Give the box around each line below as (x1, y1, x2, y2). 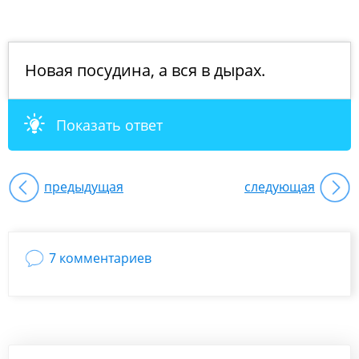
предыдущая (44, 178, 123, 196)
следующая (244, 178, 315, 196)
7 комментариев (49, 249, 151, 267)
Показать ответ (56, 115, 163, 135)
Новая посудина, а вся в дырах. (25, 59, 265, 81)
